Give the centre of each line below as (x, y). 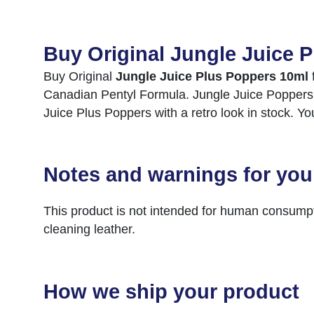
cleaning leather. (89, 230)
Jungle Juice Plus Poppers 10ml (212, 76)
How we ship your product (171, 292)
